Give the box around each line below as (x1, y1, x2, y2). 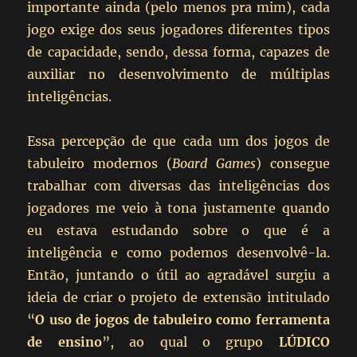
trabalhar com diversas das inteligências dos (27, 177, 330, 194)
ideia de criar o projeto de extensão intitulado (27, 288, 330, 305)
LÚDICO (278, 333, 330, 350)
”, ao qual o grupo (101, 333, 279, 350)
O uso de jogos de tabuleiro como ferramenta (35, 311, 330, 328)
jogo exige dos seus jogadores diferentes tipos (27, 21, 330, 37)
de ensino (27, 333, 102, 350)
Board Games (172, 155, 256, 171)
